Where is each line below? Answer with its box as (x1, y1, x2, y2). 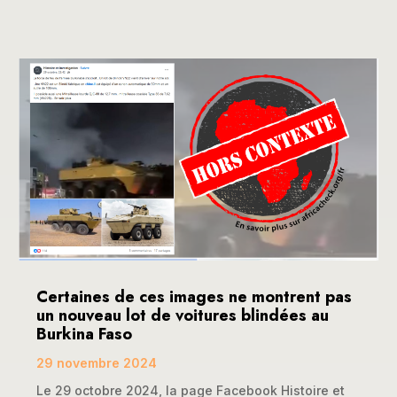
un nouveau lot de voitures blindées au (36, 303, 330, 327)
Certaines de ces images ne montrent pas (36, 284, 353, 308)
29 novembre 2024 (36, 354, 158, 370)
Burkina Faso (36, 322, 133, 346)
